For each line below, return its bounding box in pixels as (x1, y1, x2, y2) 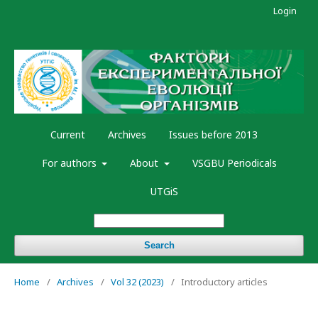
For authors (41, 156, 99, 170)
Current (50, 128, 85, 142)
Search (143, 240, 175, 251)
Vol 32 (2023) (111, 275, 164, 289)
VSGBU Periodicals (192, 156, 277, 170)
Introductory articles (181, 275, 268, 289)
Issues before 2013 (169, 128, 258, 142)
